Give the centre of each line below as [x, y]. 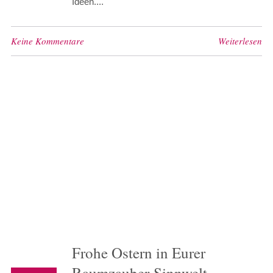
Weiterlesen [240, 41]
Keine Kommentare [47, 41]
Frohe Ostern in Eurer [138, 253]
